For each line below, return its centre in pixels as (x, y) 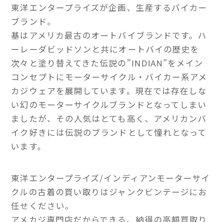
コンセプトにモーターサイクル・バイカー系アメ (109, 77)
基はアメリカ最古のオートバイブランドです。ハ (109, 35)
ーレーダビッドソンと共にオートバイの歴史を (105, 49)
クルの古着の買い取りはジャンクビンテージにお (109, 192)
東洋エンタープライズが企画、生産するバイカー (109, 8)
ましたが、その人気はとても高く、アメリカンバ (109, 119)
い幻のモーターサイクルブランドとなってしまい (109, 105)
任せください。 (43, 206)
